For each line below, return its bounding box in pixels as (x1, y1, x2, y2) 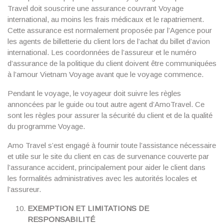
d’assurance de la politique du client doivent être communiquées (7, 59, 216, 67)
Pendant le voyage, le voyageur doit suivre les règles (7, 89, 181, 97)
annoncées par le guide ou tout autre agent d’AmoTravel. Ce (7, 100, 204, 108)
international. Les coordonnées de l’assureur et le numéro (7, 48, 196, 56)
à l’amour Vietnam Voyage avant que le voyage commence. (7, 70, 203, 78)
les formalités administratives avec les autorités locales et (7, 174, 197, 182)
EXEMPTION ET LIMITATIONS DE (27, 204, 149, 212)
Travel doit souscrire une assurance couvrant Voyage (7, 4, 183, 12)
